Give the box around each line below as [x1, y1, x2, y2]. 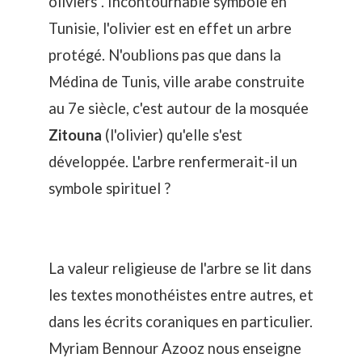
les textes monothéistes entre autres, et [48, 285, 314, 304]
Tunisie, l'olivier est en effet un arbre [48, 19, 292, 37]
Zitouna [48, 125, 102, 144]
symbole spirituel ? [48, 179, 170, 197]
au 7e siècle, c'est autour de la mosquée [48, 99, 309, 117]
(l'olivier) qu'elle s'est [102, 125, 242, 144]
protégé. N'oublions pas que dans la [48, 45, 281, 64]
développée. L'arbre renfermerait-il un [48, 152, 297, 170]
